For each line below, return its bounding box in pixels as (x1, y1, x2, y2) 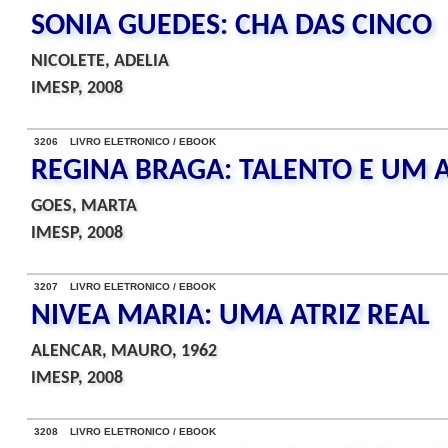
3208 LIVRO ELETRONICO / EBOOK (34, 426, 216, 437)
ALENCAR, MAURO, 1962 (31, 342, 217, 361)
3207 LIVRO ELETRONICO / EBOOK (34, 281, 216, 292)
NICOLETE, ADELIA (31, 52, 169, 71)
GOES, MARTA (31, 197, 137, 216)
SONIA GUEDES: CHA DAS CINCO (31, 11, 432, 42)
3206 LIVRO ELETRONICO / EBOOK (34, 136, 216, 147)
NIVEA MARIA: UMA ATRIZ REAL (31, 301, 430, 332)
